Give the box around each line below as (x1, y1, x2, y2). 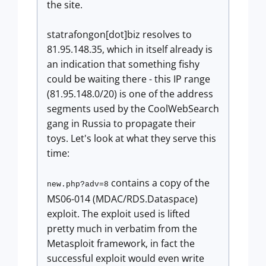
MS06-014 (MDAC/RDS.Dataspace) (47, 192, 198, 205)
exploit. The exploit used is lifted (47, 207, 190, 220)
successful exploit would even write (47, 252, 204, 265)
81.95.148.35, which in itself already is (47, 43, 213, 56)
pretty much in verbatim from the (47, 222, 197, 235)
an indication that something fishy (47, 58, 199, 71)
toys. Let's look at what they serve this (47, 132, 216, 145)
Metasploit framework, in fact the (47, 237, 195, 250)
